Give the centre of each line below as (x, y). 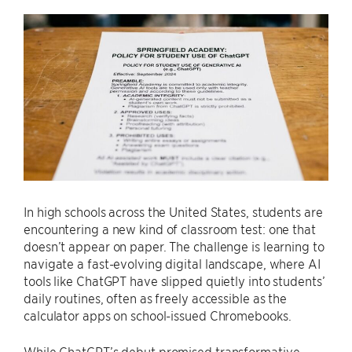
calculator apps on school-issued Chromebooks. (158, 315)
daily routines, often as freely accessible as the (156, 297)
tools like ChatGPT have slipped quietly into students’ (174, 280)
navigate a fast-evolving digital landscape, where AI (172, 263)
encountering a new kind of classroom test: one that (170, 228)
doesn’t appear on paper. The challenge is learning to (174, 246)
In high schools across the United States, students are (173, 211)
